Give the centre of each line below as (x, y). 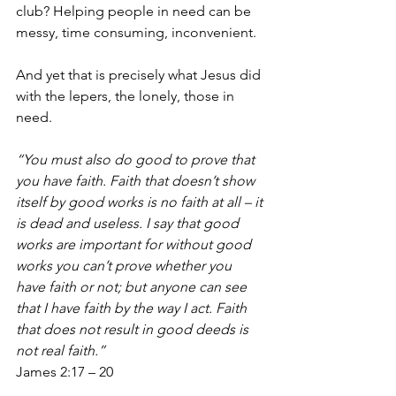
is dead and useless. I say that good (129, 223)
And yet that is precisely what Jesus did (140, 75)
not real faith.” (62, 350)
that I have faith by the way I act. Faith (133, 308)
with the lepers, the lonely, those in (127, 96)
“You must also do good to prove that (137, 160)
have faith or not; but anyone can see (133, 287)
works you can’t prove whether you (126, 266)
